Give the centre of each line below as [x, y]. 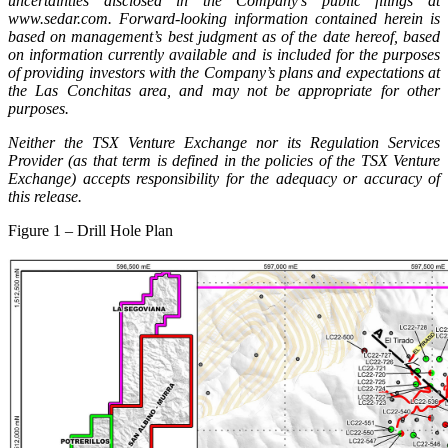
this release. [45, 196]
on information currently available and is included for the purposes [224, 54]
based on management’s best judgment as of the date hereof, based [224, 36]
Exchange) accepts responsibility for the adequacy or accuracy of [224, 178]
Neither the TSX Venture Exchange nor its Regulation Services [224, 142]
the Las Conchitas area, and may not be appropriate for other [224, 90]
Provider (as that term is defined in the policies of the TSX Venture [224, 160]
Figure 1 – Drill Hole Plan [90, 230]
